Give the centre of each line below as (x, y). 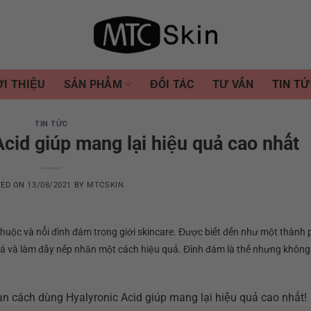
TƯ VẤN (233, 84)
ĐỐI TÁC (172, 84)
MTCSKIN (106, 185)
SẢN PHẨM (93, 84)
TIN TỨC (51, 124)
